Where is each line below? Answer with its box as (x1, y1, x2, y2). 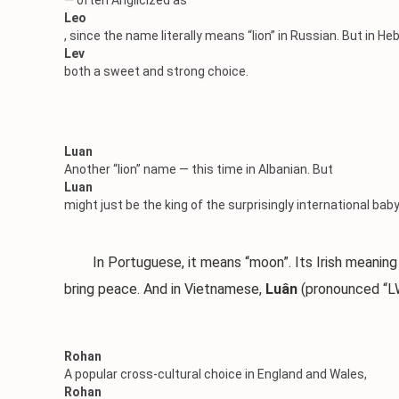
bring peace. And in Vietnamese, (64, 281, 265, 297)
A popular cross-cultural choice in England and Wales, (64, 367, 367, 381)
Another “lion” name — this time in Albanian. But (64, 162, 333, 176)
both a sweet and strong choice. (64, 64, 248, 78)
